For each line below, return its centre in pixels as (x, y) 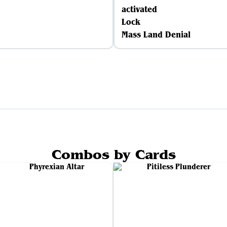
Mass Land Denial (156, 34)
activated (139, 9)
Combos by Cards (113, 155)
